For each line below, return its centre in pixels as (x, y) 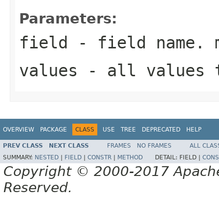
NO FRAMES (154, 146)
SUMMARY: (19, 158)
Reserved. (38, 188)
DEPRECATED (161, 129)
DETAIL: (167, 158)
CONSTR (99, 158)
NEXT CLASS (69, 146)
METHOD (130, 158)
